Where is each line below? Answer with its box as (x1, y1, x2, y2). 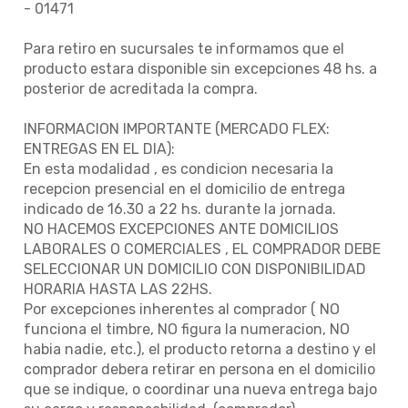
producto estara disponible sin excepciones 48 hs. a (24, 60, 377, 77)
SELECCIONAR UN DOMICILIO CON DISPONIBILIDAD (24, 260, 366, 278)
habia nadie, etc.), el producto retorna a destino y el (24, 341, 376, 358)
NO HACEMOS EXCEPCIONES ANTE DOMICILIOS (24, 220, 339, 238)
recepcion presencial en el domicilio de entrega (24, 180, 345, 198)
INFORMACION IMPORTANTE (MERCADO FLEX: (24, 120, 330, 138)
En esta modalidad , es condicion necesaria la (24, 160, 333, 178)
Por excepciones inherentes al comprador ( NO (24, 301, 340, 318)
